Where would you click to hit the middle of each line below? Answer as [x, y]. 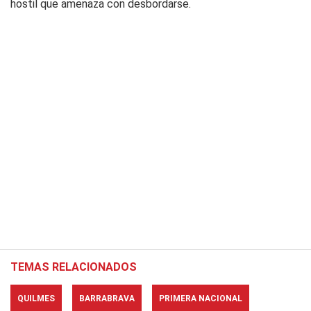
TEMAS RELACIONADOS [74, 267]
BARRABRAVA [107, 299]
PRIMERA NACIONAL [201, 299]
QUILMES [36, 299]
